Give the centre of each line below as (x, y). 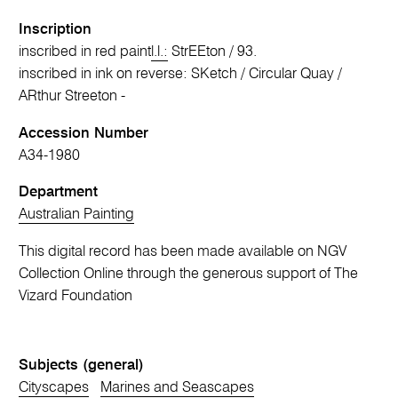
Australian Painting (77, 215)
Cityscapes (54, 387)
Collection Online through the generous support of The (189, 274)
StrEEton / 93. (213, 52)
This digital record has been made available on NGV (183, 251)
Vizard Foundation (76, 296)
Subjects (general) (82, 365)
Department (59, 193)
